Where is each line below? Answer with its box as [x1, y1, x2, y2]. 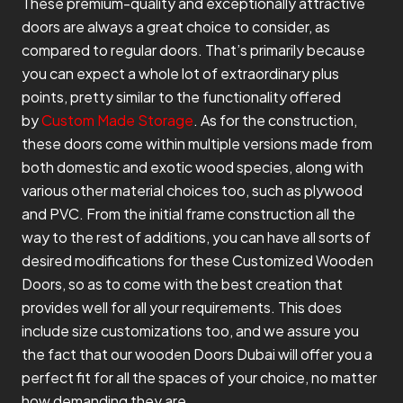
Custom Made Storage [41, 111, 193, 130]
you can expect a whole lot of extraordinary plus [22, 64, 339, 84]
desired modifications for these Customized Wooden [22, 251, 373, 271]
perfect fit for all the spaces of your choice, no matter [22, 368, 377, 388]
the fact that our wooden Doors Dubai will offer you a [22, 345, 372, 364]
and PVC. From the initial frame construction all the [22, 204, 355, 224]
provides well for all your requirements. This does [22, 298, 342, 318]
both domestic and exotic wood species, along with [22, 157, 363, 177]
